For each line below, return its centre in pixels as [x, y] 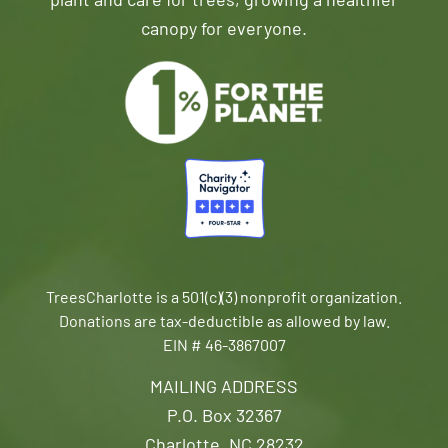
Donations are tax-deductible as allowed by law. [224, 323]
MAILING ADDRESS [224, 388]
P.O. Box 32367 [224, 417]
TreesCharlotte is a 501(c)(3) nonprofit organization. [224, 299]
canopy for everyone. [224, 30]
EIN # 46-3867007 [224, 347]
